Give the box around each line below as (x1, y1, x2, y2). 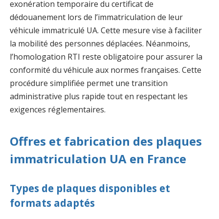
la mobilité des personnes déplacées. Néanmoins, (10, 38, 190, 49)
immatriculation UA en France (10, 150, 186, 167)
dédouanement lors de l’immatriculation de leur (10, 12, 183, 23)
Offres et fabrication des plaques (10, 132, 202, 149)
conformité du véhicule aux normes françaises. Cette (10, 65, 201, 76)
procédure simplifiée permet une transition (10, 78, 168, 89)
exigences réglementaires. (10, 104, 106, 115)
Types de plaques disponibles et (10, 181, 170, 196)
